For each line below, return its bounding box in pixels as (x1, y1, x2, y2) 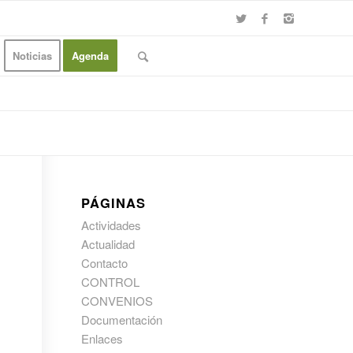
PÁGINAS (81, 193, 147, 212)
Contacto (81, 255, 128, 271)
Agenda (72, 48, 109, 63)
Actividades (81, 217, 142, 233)
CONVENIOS (81, 292, 154, 309)
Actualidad (81, 236, 136, 252)
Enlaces (81, 330, 124, 347)
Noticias (13, 48, 52, 63)
